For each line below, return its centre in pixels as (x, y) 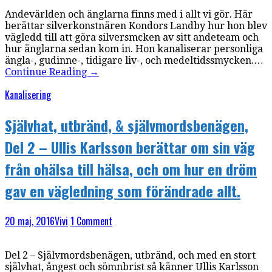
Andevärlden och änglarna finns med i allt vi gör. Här (129, 14)
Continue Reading (47, 72)
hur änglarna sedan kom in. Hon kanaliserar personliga (134, 49)
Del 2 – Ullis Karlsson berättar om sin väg (130, 147)
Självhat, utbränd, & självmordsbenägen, (127, 125)
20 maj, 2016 (30, 221)
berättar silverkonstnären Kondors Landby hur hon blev (136, 25)
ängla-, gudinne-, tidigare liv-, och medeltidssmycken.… (134, 60)
